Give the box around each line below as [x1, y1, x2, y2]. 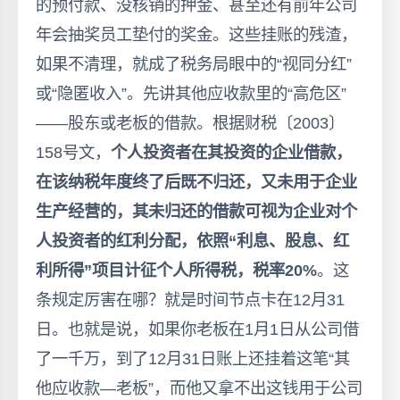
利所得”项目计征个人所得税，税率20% [36, 260, 317, 279]
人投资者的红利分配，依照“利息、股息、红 [36, 230, 349, 250]
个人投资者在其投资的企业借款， [111, 142, 352, 162]
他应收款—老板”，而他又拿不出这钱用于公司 [36, 378, 362, 397]
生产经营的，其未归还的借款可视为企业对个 [36, 201, 357, 221]
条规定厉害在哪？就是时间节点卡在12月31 [36, 289, 345, 309]
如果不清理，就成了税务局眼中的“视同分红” [36, 54, 352, 73]
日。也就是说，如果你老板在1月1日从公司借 [36, 319, 359, 338]
